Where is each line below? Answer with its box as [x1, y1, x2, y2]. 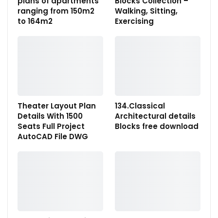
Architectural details [115, 110, 196, 121]
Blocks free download [115, 121, 199, 131]
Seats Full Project [18, 121, 85, 131]
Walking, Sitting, [115, 5, 178, 16]
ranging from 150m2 [18, 5, 94, 16]
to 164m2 [18, 16, 53, 26]
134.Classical [115, 100, 165, 111]
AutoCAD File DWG [18, 131, 88, 142]
